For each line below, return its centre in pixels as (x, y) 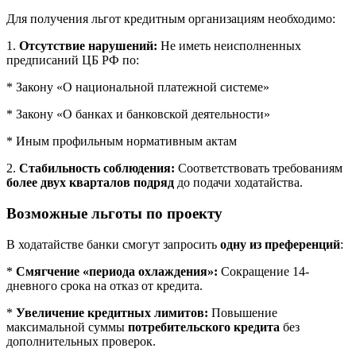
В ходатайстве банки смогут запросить (113, 244)
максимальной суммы (67, 327)
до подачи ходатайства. (238, 183)
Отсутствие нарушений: (88, 46)
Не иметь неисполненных (229, 46)
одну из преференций (280, 244)
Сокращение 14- (263, 271)
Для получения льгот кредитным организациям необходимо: (171, 19)
